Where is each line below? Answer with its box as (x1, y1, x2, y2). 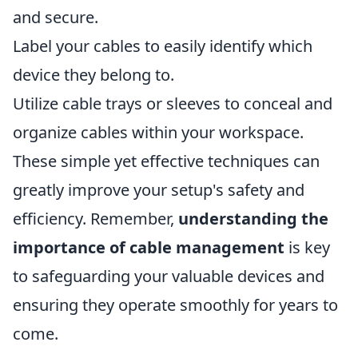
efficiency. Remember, (13, 208, 178, 229)
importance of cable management (13, 237, 284, 258)
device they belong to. (13, 64, 174, 86)
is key (284, 237, 330, 258)
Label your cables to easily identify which (13, 35, 312, 57)
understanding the (178, 208, 328, 229)
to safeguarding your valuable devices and (13, 265, 324, 287)
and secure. (13, 6, 98, 28)
